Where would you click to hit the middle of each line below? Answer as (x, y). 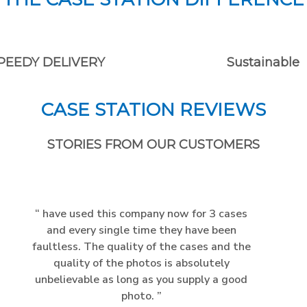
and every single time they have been (141, 230)
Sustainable (263, 63)
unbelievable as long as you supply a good (141, 279)
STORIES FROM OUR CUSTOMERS (153, 144)
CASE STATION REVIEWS (153, 109)
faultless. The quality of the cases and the (141, 246)
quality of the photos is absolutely (141, 263)
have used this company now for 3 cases (144, 213)
